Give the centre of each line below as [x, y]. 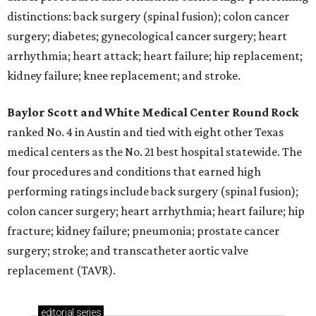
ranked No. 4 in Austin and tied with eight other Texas [145, 132]
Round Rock [265, 113]
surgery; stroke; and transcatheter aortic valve [128, 251]
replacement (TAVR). [61, 271]
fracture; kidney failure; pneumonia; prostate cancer [143, 231]
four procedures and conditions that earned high [134, 172]
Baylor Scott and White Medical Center [120, 113]
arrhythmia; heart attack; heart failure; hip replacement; [155, 56]
